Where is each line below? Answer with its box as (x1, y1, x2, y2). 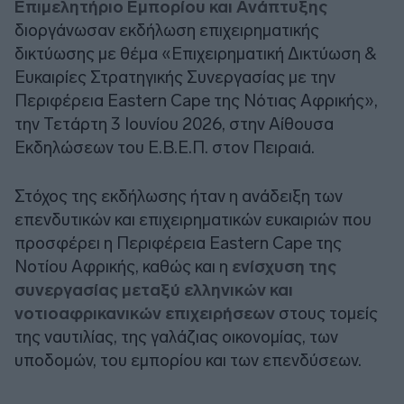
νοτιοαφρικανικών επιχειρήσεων (14, 302, 275, 324)
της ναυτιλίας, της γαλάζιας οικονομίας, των (14, 326, 338, 347)
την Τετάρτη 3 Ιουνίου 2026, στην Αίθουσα (14, 113, 334, 134)
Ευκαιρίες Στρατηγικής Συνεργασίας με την (14, 66, 335, 87)
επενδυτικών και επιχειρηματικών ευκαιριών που (14, 208, 372, 230)
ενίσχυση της (232, 255, 336, 277)
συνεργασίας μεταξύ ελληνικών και (14, 279, 293, 300)
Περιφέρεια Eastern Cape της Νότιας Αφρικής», (14, 89, 378, 111)
